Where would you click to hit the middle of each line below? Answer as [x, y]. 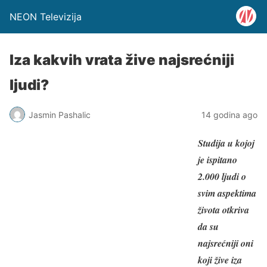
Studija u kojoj [226, 143]
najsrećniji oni [226, 243]
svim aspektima [227, 193]
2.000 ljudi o [222, 176]
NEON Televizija [46, 17]
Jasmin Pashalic [60, 114]
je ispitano [218, 160]
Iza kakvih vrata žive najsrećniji [122, 60]
